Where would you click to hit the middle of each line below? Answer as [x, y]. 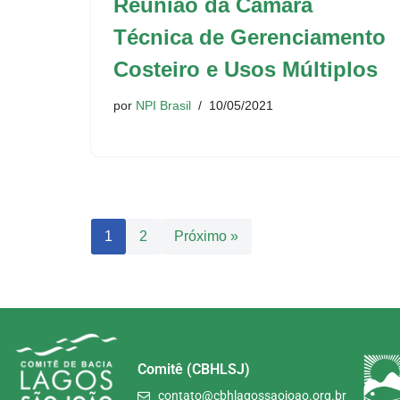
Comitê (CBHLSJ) [194, 370]
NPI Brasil [163, 105]
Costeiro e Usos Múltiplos [246, 69]
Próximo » [206, 236]
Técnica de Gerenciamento [250, 37]
